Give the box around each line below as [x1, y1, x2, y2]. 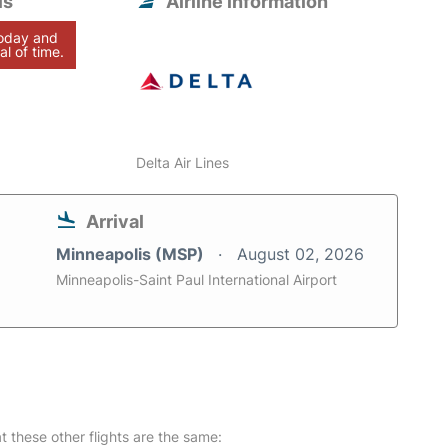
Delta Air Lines [136, 154, 230, 172]
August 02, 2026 [237, 244, 364, 265]
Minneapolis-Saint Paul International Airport [56, 271, 337, 289]
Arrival [86, 211, 144, 233]
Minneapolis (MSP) [56, 244, 208, 265]
